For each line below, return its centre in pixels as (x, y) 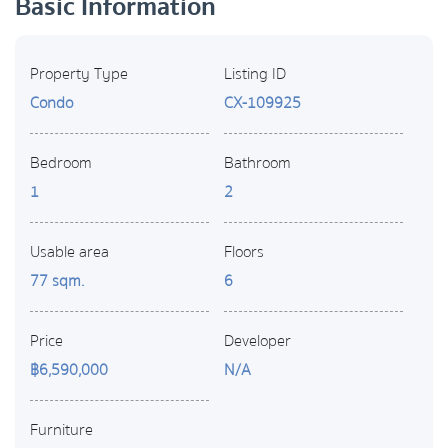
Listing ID (255, 74)
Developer (257, 341)
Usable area (69, 252)
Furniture (61, 430)
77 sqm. (57, 281)
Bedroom (61, 163)
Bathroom (257, 163)
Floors (244, 252)
